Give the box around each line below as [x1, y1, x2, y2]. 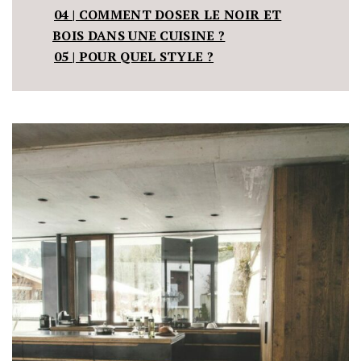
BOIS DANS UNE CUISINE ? [52, 27, 226, 45]
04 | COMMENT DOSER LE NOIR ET [54, 6, 282, 24]
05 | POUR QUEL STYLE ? [54, 48, 214, 66]
